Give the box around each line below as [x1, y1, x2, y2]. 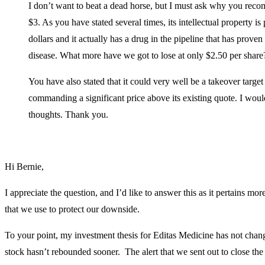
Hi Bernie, [5, 161, 44, 172]
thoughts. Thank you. [28, 109, 108, 119]
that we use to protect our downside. [5, 203, 140, 214]
